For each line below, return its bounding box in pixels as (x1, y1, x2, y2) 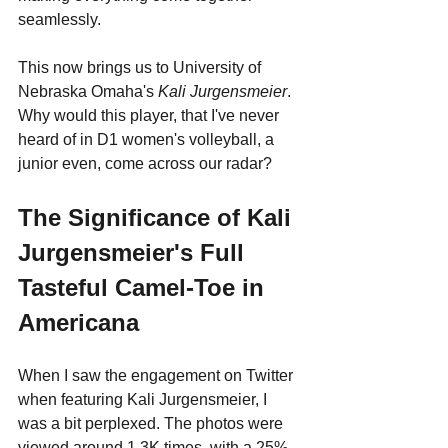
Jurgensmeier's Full (18, 238, 251, 266)
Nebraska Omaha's (18, 82, 158, 100)
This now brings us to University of (18, 58, 265, 76)
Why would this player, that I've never (18, 106, 283, 124)
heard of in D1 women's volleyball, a (18, 130, 278, 148)
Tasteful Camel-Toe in (18, 273, 271, 301)
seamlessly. (18, 10, 101, 28)
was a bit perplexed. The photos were (18, 414, 287, 432)
